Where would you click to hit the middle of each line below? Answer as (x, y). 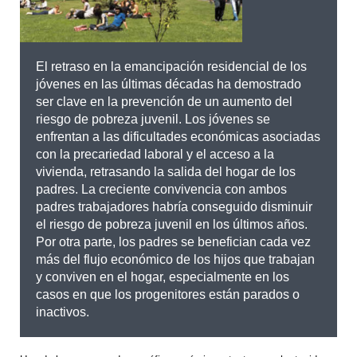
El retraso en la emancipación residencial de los (171, 66)
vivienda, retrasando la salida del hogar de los (166, 171)
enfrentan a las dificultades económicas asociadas (178, 136)
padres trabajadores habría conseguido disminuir (174, 206)
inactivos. (63, 312)
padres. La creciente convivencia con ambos (161, 189)
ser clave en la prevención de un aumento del (164, 101)
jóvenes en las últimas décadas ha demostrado (169, 84)
